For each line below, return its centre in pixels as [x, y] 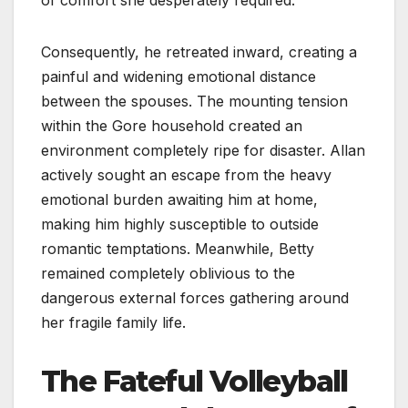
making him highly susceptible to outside [180, 224]
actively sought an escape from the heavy [186, 174]
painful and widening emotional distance [178, 76]
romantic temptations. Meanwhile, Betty [178, 248]
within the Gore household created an [172, 125]
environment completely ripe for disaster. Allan [203, 150]
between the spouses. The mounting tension [194, 101]
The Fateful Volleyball [194, 381]
